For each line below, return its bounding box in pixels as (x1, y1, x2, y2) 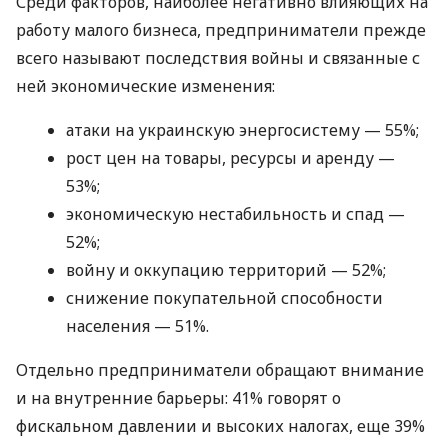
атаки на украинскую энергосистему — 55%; (66, 118, 419, 141)
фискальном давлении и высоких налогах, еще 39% (16, 414, 425, 437)
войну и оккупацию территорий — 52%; (66, 258, 386, 281)
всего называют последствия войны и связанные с (16, 46, 420, 69)
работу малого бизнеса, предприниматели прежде (16, 18, 426, 41)
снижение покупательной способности (66, 286, 383, 309)
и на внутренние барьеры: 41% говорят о (16, 386, 341, 409)
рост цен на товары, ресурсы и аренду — (66, 146, 395, 169)
